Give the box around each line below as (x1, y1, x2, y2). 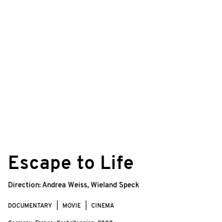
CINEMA (91, 203, 114, 209)
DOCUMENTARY (8, 203, 52, 209)
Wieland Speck (91, 181, 139, 189)
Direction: (8, 181, 42, 189)
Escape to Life (8, 155, 134, 173)
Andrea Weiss (42, 181, 87, 189)
